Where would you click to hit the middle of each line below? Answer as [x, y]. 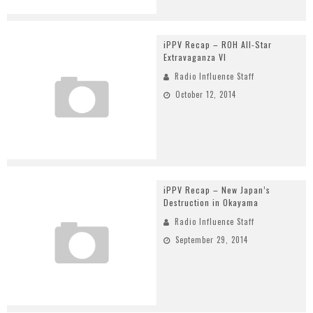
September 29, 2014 [212, 240]
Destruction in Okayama [211, 203]
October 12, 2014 [206, 94]
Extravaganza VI [195, 57]
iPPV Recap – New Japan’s [217, 190]
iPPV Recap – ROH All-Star [218, 44]
